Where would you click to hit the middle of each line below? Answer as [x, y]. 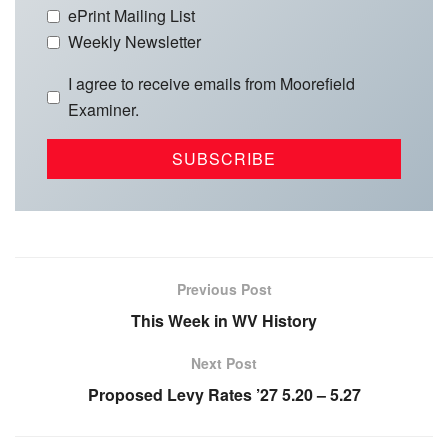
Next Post [224, 363]
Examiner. [103, 110]
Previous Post [224, 289]
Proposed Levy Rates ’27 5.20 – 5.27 [224, 395]
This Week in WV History [224, 321]
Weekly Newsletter [134, 42]
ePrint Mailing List [131, 16]
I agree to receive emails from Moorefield [211, 84]
